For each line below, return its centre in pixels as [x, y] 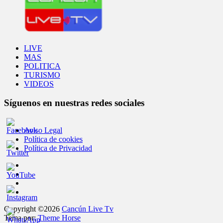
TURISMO [42, 75]
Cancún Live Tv [88, 209]
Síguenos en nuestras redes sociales [74, 103]
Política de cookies [53, 139]
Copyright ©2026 [33, 209]
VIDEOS [39, 84]
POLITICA [42, 66]
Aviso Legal [43, 130]
